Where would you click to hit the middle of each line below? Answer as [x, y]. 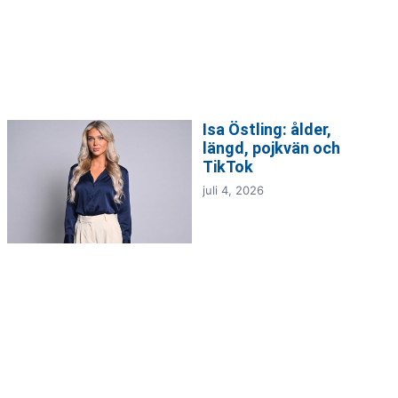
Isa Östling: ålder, [267, 130]
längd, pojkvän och [271, 148]
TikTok [228, 167]
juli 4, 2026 [233, 191]
